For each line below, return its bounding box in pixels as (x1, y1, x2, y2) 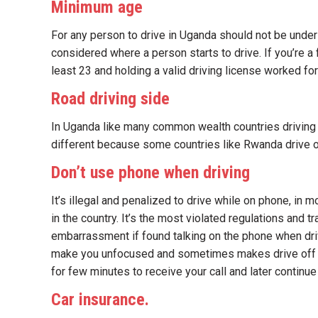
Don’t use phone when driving (51, 163, 250, 182)
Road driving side (51, 89, 170, 109)
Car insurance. (51, 290, 149, 309)
